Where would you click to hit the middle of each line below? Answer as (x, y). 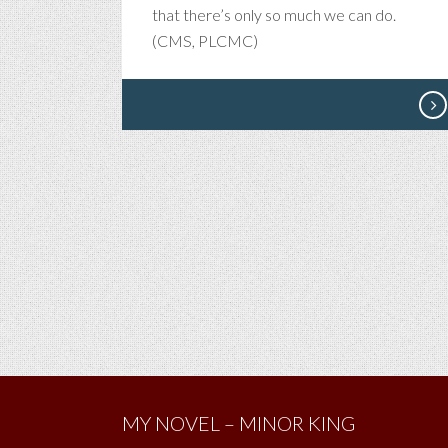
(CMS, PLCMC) (205, 40)
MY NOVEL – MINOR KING (238, 423)
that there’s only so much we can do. (274, 14)
